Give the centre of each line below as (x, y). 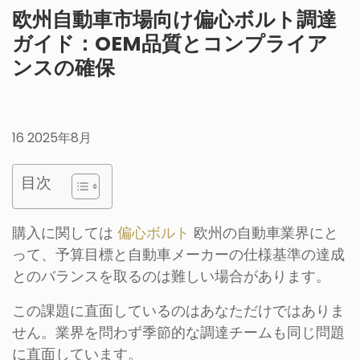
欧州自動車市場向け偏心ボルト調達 (174, 20)
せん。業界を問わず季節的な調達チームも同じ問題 (178, 332)
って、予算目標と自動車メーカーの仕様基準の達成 (178, 254)
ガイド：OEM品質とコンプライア (170, 44)
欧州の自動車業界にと (264, 233)
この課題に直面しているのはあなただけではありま (178, 311)
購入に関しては (65, 233)
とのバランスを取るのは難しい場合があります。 (171, 276)
